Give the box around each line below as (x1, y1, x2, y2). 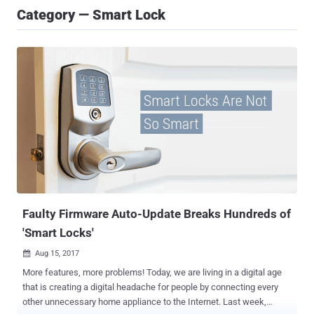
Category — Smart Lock (17, 6, 165, 23)
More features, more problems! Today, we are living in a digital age (22, 267, 146, 278)
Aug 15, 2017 (35, 249, 79, 259)
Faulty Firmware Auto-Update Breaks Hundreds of (22, 207, 291, 221)
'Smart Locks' (22, 226, 94, 240)
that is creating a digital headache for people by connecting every (22, 282, 278, 293)
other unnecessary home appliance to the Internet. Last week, (22, 296, 223, 308)
